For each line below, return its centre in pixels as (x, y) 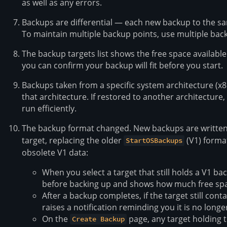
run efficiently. (49, 108)
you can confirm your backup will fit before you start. (122, 65)
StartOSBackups (154, 141)
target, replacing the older (73, 140)
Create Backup (99, 219)
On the (56, 219)
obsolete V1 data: (55, 152)
